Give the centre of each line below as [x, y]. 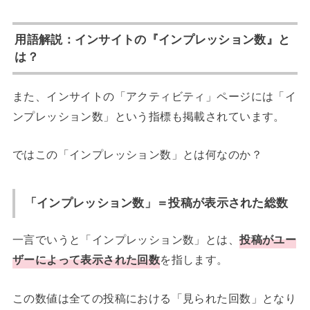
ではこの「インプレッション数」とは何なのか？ [137, 155]
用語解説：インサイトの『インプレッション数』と [153, 39]
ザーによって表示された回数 [86, 260]
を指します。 [194, 260]
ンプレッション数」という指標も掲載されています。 [148, 116]
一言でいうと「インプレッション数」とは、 [126, 240]
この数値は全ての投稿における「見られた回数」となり [154, 298]
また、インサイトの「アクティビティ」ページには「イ [154, 96]
